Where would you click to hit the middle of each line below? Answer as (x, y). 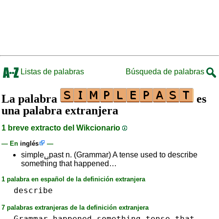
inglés (29, 143)
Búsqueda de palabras (166, 72)
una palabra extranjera (60, 110)
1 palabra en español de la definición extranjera (73, 179)
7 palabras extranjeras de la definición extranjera (75, 208)
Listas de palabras (51, 72)
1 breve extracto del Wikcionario (62, 128)
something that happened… (69, 164)
